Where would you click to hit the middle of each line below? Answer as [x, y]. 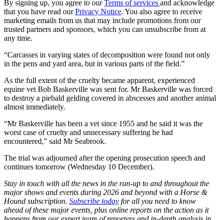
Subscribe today [94, 201]
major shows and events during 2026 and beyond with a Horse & [106, 192]
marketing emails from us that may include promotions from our [102, 20]
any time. [18, 38]
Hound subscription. [37, 201]
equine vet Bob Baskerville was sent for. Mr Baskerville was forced [108, 89]
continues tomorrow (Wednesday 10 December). [79, 166]
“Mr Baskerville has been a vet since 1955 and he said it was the [103, 123]
